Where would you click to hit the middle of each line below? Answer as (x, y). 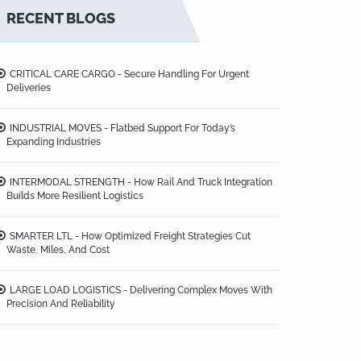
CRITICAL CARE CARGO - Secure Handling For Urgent (129, 75)
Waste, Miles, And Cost (58, 250)
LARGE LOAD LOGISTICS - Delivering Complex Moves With (141, 290)
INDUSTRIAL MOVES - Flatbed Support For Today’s (122, 129)
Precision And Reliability (61, 304)
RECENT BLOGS (61, 19)
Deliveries (29, 88)
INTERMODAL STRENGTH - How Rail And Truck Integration (141, 183)
